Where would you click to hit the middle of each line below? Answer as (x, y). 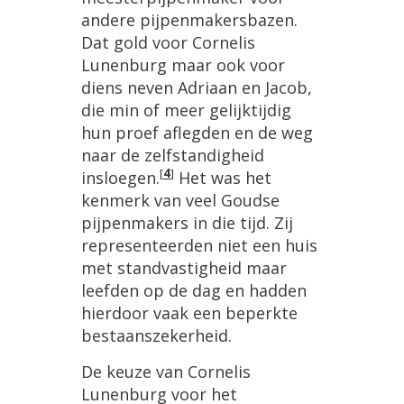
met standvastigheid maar (184, 268)
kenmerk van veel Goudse (180, 201)
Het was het (223, 178)
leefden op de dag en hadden (194, 291)
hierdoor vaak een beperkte (189, 313)
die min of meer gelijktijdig (186, 110)
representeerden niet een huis (199, 246)
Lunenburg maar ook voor (183, 65)
